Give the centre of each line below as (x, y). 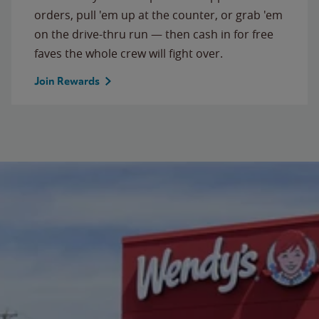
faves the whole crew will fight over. (129, 53)
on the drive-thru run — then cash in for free (154, 34)
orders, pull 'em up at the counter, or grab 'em (158, 15)
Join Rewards (67, 81)
